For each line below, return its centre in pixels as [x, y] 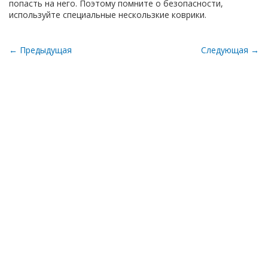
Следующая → [230, 50]
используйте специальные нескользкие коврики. [108, 15]
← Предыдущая [40, 50]
